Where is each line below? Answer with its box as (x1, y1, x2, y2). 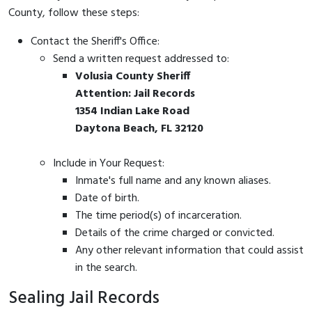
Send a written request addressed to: (53, 49, 229, 68)
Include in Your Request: (53, 154, 164, 173)
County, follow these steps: (8, 3, 139, 22)
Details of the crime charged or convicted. (75, 224, 274, 242)
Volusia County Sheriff (75, 67, 190, 86)
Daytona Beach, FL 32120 (75, 119, 203, 138)
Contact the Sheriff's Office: (31, 32, 159, 51)
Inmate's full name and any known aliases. (75, 171, 271, 190)
